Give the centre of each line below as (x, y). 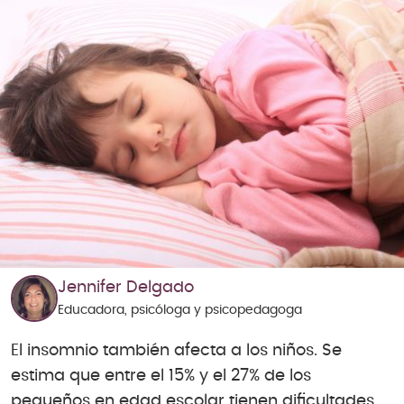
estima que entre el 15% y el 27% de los (161, 376)
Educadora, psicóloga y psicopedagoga (180, 311)
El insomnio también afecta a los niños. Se (176, 351)
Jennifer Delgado (126, 288)
